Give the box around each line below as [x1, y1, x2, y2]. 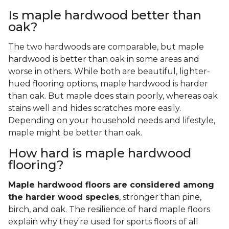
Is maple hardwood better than [8, 8, 201, 23]
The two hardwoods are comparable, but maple [8, 42, 204, 52]
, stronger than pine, [119, 192, 201, 202]
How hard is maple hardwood [8, 146, 191, 161]
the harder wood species [8, 192, 119, 202]
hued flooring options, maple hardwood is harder [8, 79, 208, 89]
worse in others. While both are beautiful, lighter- [8, 66, 210, 77]
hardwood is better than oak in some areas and [8, 54, 199, 64]
